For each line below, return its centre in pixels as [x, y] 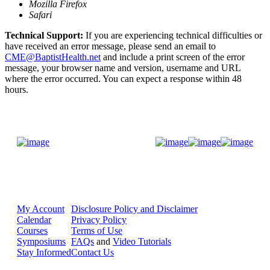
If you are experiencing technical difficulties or [173, 36]
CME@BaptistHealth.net [53, 57]
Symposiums [41, 242]
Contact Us [93, 253]
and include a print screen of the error [173, 57]
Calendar [34, 220]
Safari [40, 15]
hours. [17, 90]
